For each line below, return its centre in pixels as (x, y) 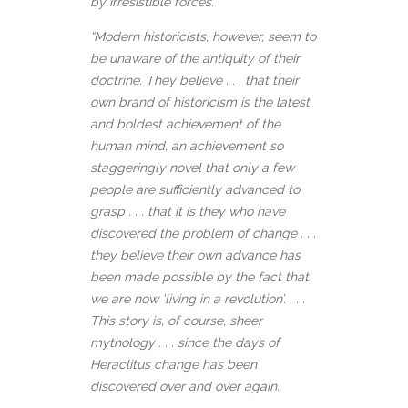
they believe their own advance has (195, 255)
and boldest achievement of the (185, 124)
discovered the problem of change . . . (203, 234)
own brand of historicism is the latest (200, 102)
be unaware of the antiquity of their (195, 59)
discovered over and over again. (185, 387)
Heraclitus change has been (173, 365)
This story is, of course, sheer (176, 321)
